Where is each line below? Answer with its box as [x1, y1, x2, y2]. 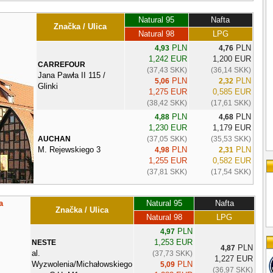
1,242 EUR [148, 54, 187, 63]
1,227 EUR [214, 253, 253, 263]
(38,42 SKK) [146, 98, 187, 107]
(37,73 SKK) [152, 249, 193, 258]
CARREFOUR [37, 60, 85, 69]
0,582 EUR [212, 155, 251, 165]
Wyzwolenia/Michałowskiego [32, 259, 132, 269]
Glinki [37, 81, 58, 91]
